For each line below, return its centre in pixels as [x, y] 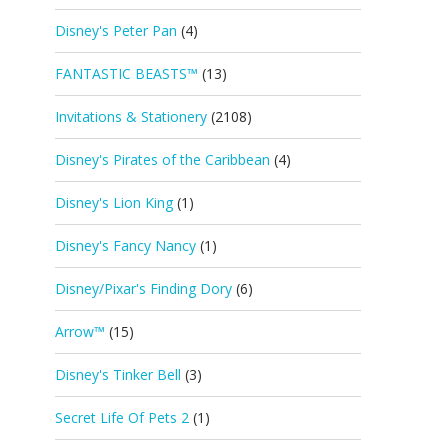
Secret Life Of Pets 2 [122, 417]
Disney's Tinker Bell [118, 374]
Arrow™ [80, 331]
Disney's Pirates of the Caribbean [162, 159]
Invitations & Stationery [131, 116]
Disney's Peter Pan [116, 30]
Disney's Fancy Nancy [125, 245]
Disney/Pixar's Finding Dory [143, 288]
